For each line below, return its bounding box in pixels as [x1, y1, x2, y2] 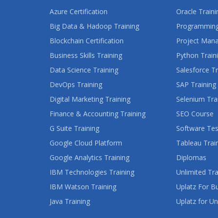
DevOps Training [50, 79, 102, 89]
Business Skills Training [50, 50, 122, 60]
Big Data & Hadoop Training [50, 21, 139, 31]
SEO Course [176, 109, 214, 118]
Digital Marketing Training [50, 94, 130, 104]
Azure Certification [50, 6, 108, 16]
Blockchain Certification [50, 36, 124, 45]
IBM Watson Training [50, 182, 116, 191]
